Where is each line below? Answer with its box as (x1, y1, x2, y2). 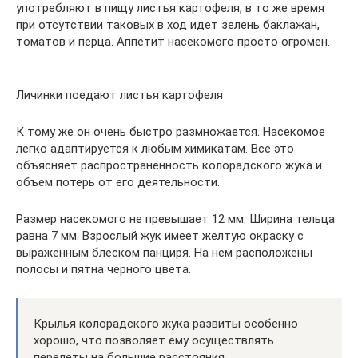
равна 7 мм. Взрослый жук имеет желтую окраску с (16, 228, 304, 243)
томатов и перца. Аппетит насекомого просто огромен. (16, 34, 330, 49)
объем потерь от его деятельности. (16, 174, 220, 189)
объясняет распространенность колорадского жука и (16, 157, 322, 173)
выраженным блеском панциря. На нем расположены (16, 245, 312, 260)
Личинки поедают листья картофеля (16, 87, 223, 102)
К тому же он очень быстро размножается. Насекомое (16, 124, 325, 139)
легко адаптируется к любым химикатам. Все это (16, 141, 294, 156)
